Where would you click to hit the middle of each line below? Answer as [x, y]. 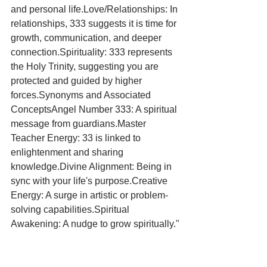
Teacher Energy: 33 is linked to [77, 138]
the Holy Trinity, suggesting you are [86, 66]
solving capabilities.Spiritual [71, 209]
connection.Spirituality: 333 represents [93, 52]
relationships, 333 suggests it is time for [95, 24]
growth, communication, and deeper [87, 38]
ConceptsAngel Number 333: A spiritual [95, 109]
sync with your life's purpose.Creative [90, 181]
